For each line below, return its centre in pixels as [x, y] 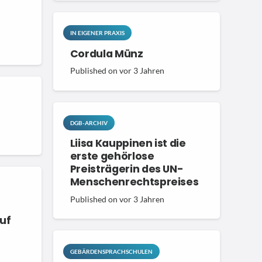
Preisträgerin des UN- [127, 169]
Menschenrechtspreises [134, 182]
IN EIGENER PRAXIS [97, 33]
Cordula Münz [106, 54]
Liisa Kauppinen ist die [128, 144]
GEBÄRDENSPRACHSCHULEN [111, 251]
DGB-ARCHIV [89, 123]
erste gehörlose [112, 156]
